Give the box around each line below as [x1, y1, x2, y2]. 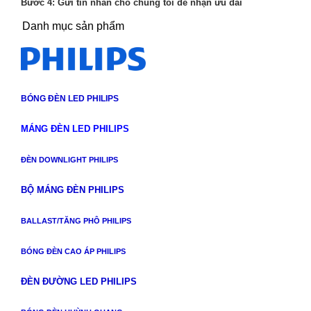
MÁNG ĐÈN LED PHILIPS [20, 123, 129, 134]
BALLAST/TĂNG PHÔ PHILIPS [20, 216, 131, 225]
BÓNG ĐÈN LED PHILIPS [20, 93, 119, 103]
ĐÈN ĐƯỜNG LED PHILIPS [20, 276, 137, 287]
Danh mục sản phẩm [22, 20, 124, 33]
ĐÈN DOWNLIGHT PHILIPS [20, 155, 118, 164]
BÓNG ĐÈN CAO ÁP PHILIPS [20, 246, 126, 255]
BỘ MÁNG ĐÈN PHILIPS [20, 184, 124, 195]
